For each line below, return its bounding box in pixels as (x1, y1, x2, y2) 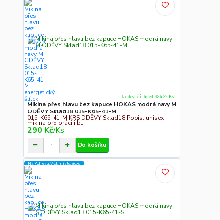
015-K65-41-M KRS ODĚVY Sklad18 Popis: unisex (27, 114, 164, 122)
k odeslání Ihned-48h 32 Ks (121, 94, 174, 100)
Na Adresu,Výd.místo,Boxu (28, 160, 81, 166)
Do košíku (78, 140, 107, 149)
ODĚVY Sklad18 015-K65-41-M (27, 107, 116, 115)
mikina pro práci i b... (27, 119, 85, 127)
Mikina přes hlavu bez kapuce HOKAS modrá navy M (27, 100, 176, 108)
